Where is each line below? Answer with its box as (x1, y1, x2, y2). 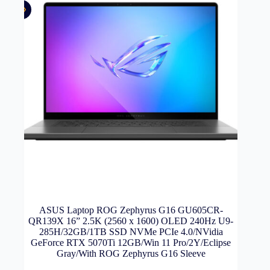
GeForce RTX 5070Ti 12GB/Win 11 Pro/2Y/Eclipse (31, 237, 231, 248)
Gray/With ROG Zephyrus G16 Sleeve (56, 248, 206, 259)
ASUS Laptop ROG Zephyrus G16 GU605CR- (39, 205, 223, 216)
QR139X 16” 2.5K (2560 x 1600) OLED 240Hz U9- (28, 216, 234, 227)
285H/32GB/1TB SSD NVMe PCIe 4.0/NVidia (39, 227, 223, 237)
